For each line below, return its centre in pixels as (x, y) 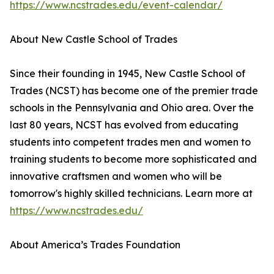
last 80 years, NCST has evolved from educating (124, 125)
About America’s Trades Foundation (95, 245)
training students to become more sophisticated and (133, 159)
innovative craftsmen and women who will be (116, 176)
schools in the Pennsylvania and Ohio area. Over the (132, 108)
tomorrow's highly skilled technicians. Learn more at (131, 194)
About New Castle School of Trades (94, 39)
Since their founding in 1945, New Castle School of (128, 74)
